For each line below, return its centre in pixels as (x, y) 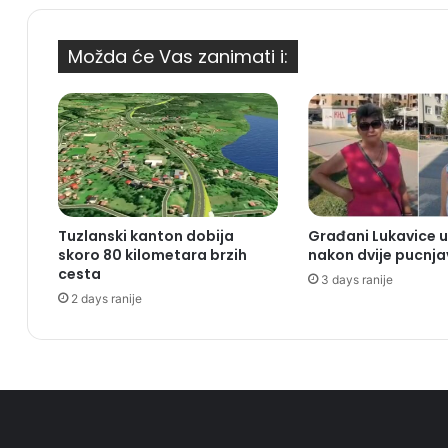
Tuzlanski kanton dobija (146, 236)
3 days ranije (356, 280)
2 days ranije (106, 299)
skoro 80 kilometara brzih (152, 255)
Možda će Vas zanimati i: (178, 57)
